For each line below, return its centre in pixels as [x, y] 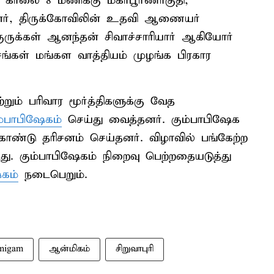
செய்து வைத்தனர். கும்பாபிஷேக [151, 120]
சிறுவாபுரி [135, 249]
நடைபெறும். [53, 175]
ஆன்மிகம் [69, 249]
